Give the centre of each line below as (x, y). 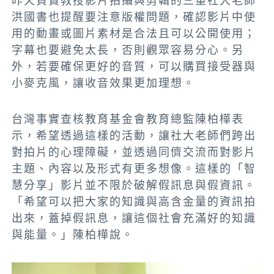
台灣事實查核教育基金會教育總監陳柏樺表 (128, 119)
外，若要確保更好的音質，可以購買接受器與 (134, 67)
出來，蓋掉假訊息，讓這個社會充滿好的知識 (134, 218)
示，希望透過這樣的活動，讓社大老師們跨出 (134, 136)
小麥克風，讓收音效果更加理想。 (104, 83)
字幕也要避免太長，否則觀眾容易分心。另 (128, 50)
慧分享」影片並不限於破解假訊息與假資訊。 (134, 185)
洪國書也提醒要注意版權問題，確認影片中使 (134, 17)
